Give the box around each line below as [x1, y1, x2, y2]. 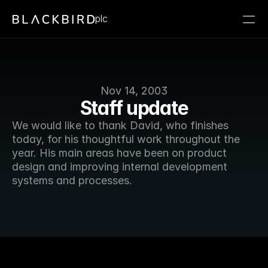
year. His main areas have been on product [12, 147, 227, 159]
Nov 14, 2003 [100, 84, 167, 97]
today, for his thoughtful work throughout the [12, 133, 240, 145]
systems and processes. [12, 174, 135, 187]
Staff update [80, 96, 188, 120]
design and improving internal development [12, 160, 227, 173]
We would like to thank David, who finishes [12, 119, 229, 132]
